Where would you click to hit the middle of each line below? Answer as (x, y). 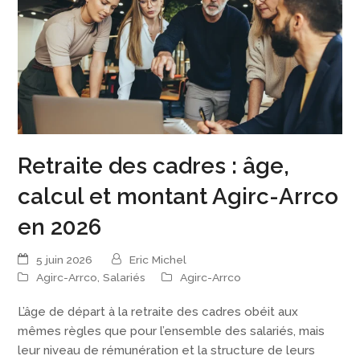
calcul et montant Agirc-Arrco (178, 196)
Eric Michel (158, 259)
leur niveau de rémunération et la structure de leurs (167, 351)
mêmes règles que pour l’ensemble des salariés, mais (172, 331)
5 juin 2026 (65, 259)
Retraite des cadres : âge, (154, 166)
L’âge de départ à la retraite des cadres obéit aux (158, 312)
